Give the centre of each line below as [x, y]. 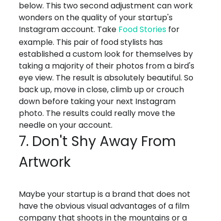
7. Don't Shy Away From [98, 142]
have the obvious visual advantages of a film [104, 206]
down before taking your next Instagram [97, 102]
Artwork [45, 162]
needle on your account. [66, 125]
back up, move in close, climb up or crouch [102, 90]
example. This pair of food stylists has [91, 42]
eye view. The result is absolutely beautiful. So [106, 78]
